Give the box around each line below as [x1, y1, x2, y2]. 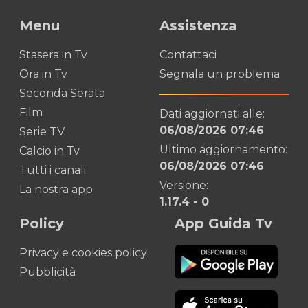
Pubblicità [19, 265, 76, 278]
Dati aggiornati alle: [159, 107, 265, 120]
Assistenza [159, 17, 237, 34]
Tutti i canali [19, 164, 86, 177]
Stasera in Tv [19, 48, 87, 61]
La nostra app [19, 183, 93, 196]
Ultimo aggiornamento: [159, 143, 287, 156]
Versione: [159, 179, 208, 192]
